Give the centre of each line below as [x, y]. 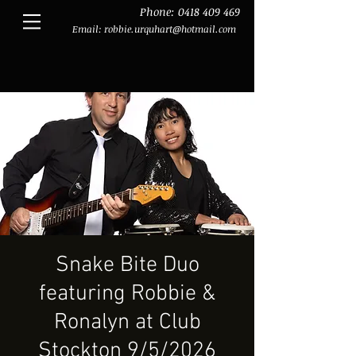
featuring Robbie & [127, 294]
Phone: [159, 12]
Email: [88, 29]
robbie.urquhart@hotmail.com [170, 29]
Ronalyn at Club [127, 323]
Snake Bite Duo [127, 265]
